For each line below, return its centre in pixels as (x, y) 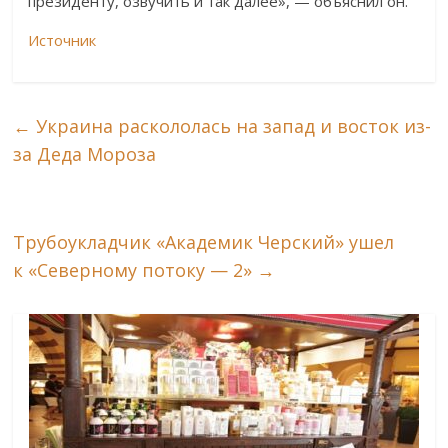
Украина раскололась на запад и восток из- (231, 126)
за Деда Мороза (85, 154)
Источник (62, 40)
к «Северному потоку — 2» (135, 270)
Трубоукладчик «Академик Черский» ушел (204, 242)
